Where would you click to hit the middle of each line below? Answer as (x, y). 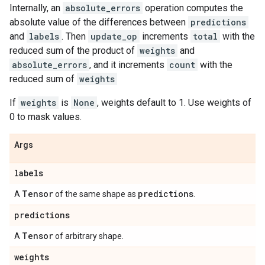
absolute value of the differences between (99, 22)
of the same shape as (96, 194)
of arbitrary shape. (88, 236)
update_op (114, 36)
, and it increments (128, 65)
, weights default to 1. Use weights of (174, 103)
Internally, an (36, 8)
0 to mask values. (46, 117)
